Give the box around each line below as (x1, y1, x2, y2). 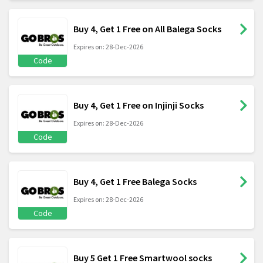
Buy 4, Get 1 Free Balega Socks (73, 176, 197, 188)
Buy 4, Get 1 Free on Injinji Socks (73, 99, 204, 112)
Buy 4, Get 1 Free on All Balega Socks (73, 23, 221, 35)
